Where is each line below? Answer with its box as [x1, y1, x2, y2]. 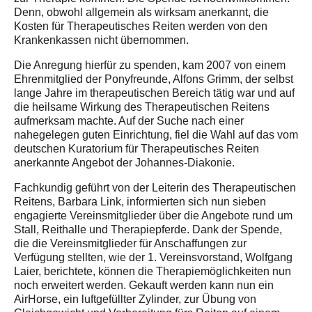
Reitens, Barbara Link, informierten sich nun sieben [14, 194, 266, 209]
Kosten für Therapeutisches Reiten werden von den [14, 19, 267, 33]
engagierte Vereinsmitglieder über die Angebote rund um [14, 208, 292, 223]
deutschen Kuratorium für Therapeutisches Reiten [14, 141, 259, 156]
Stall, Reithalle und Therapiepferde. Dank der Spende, [14, 222, 282, 237]
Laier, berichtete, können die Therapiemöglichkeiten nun [14, 264, 291, 279]
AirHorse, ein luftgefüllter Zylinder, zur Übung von [14, 292, 256, 306]
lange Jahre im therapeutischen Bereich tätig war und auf [14, 86, 295, 100]
